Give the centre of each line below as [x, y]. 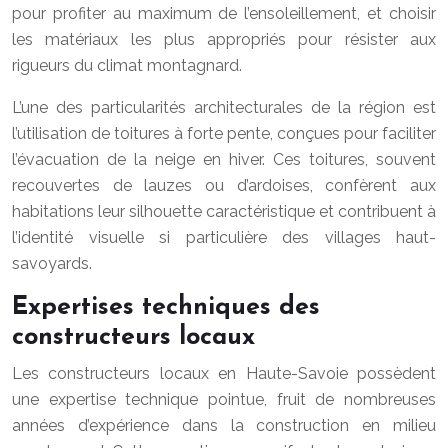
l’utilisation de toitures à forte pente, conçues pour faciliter [224, 133]
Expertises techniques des [166, 307]
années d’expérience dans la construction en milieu [224, 425]
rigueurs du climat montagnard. [127, 65]
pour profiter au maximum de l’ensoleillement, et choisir [224, 13]
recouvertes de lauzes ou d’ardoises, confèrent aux [224, 185]
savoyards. [52, 263]
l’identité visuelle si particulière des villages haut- [224, 237]
